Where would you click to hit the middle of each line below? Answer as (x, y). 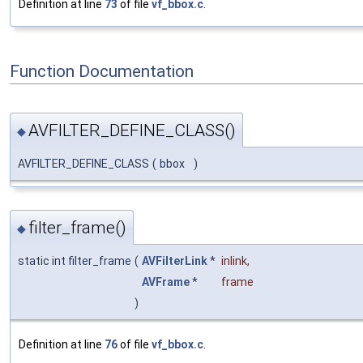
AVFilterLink (175, 261)
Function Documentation (102, 72)
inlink (234, 261)
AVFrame (166, 282)
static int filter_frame (75, 261)
